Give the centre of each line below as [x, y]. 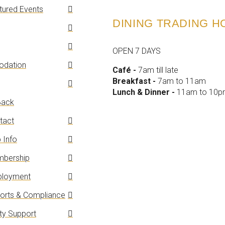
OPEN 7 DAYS [137, 51]
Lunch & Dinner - [145, 92]
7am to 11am [182, 81]
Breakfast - [135, 81]
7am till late [158, 70]
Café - [125, 70]
